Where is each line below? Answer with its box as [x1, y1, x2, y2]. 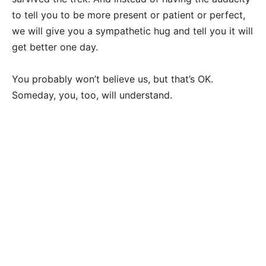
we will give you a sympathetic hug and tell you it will [12, 25, 253, 37]
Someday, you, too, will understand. [12, 89, 172, 102]
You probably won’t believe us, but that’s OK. [12, 73, 213, 85]
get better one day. [12, 41, 98, 53]
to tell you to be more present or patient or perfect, [12, 9, 245, 21]
